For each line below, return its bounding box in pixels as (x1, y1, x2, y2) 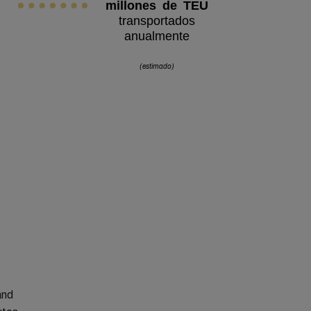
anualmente (124, 28, 190, 42)
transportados (119, 13, 195, 26)
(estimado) (140, 62, 174, 71)
